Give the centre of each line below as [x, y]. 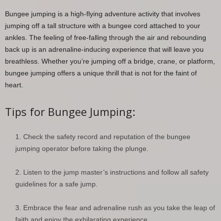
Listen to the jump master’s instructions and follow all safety [116, 172]
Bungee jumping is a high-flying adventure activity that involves [103, 14]
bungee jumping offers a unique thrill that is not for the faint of [101, 73]
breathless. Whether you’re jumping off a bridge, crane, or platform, [110, 61]
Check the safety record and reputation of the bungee [107, 136]
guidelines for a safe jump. [56, 184]
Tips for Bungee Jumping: [70, 111]
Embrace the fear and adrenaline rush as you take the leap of [119, 207]
